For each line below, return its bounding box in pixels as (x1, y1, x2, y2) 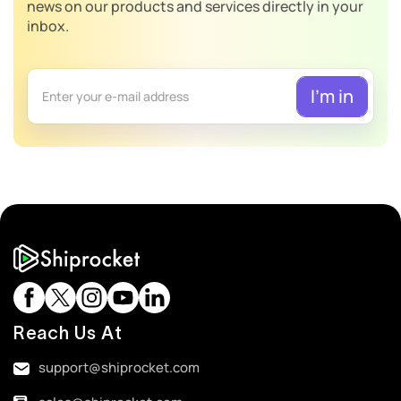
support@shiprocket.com (38, 358, 200, 378)
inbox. (27, 16, 69, 37)
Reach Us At (13, 323, 123, 344)
